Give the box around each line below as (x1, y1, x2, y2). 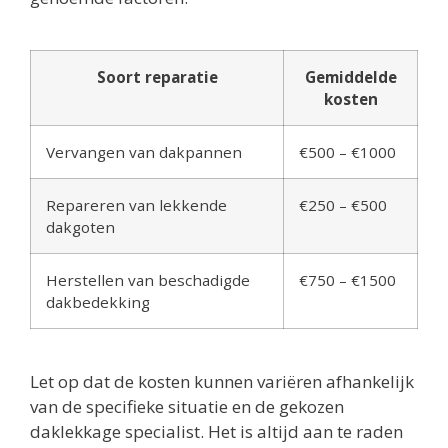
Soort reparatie (96, 67, 218, 88)
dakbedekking (46, 292, 150, 313)
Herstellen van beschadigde (46, 270, 250, 291)
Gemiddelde (304, 67, 397, 88)
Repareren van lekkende (46, 195, 227, 216)
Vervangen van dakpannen (46, 142, 242, 163)
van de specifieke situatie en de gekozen (30, 395, 344, 419)
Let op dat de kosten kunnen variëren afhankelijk (30, 370, 414, 394)
